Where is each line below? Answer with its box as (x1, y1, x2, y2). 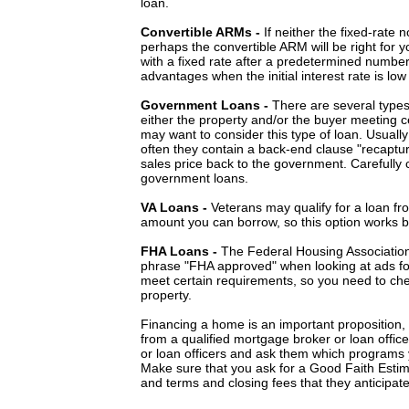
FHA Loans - (141, 244, 217, 258)
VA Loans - (141, 200, 207, 215)
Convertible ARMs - (141, 25, 264, 39)
